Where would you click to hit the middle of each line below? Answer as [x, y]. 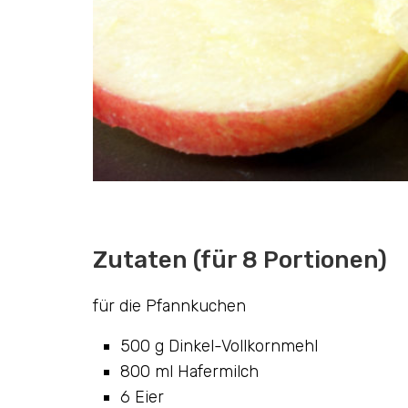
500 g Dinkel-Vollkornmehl [219, 346]
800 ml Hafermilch [189, 371]
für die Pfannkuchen [169, 306]
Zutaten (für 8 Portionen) [240, 260]
